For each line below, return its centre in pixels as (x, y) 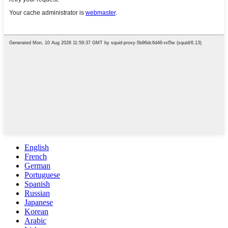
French (36, 156)
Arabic (35, 220)
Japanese (39, 202)
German (37, 165)
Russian (37, 193)
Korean (36, 211)
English (37, 147)
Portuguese (42, 175)
